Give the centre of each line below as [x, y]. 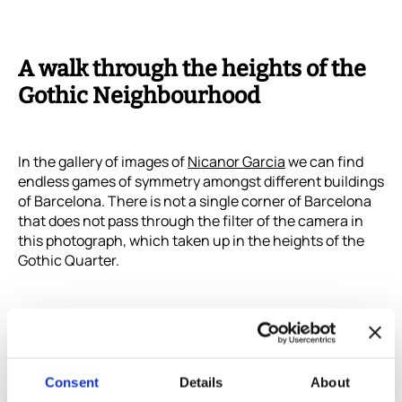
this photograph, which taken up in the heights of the [191, 241]
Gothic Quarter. [69, 261]
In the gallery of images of [103, 162]
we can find [324, 162]
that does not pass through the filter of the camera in [191, 221]
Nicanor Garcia [236, 162]
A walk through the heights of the [192, 70]
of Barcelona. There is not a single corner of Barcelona [195, 201]
